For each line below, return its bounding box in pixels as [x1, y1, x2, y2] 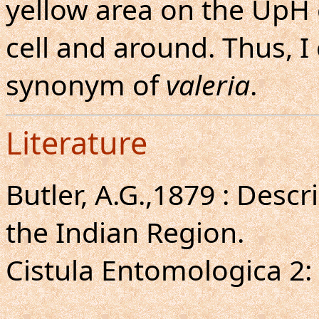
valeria [166, 66, 250, 103]
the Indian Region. [6, 213, 244, 251]
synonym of [6, 66, 166, 103]
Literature [6, 122, 147, 164]
